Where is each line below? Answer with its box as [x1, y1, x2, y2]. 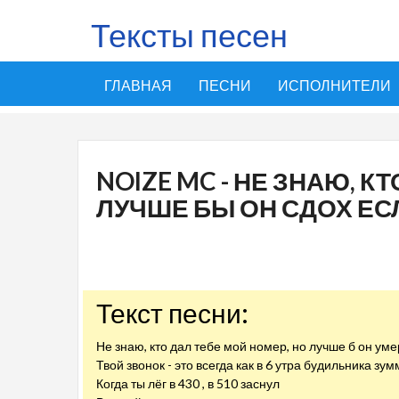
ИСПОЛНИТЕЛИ [278, 77, 391, 94]
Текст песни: [96, 297, 248, 329]
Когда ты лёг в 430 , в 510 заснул [96, 376, 280, 391]
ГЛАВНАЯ [104, 77, 172, 94]
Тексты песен [91, 15, 288, 54]
